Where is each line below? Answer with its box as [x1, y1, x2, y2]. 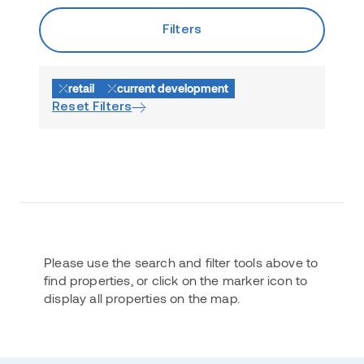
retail [68, 81, 94, 95]
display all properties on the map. [44, 290, 240, 305]
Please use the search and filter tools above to [44, 254, 318, 270]
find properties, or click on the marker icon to [44, 272, 308, 288]
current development [117, 81, 228, 95]
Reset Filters [52, 101, 132, 114]
